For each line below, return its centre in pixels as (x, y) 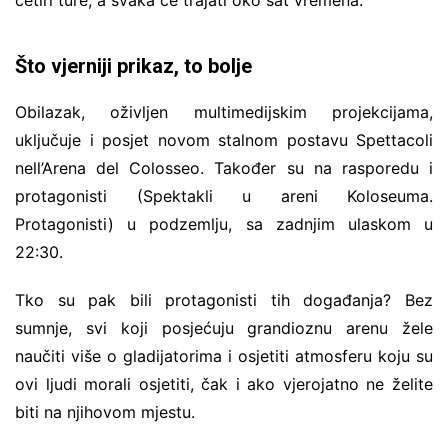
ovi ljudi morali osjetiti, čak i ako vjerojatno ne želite (224, 383)
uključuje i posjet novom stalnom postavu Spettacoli (224, 139)
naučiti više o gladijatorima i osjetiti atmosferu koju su (224, 355)
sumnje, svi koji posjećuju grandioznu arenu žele (224, 327)
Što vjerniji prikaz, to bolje (133, 65)
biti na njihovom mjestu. (105, 411)
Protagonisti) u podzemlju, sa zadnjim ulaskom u (224, 223)
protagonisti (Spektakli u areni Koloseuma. (224, 195)
